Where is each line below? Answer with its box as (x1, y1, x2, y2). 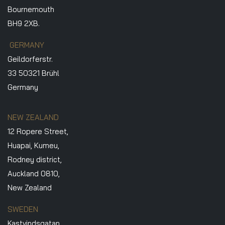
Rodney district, (8, 154, 62, 164)
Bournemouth (8, 4, 54, 14)
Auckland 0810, (8, 168, 60, 178)
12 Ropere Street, (8, 126, 68, 136)
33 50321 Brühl (8, 68, 59, 78)
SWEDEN (8, 204, 38, 214)
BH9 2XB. (8, 18, 40, 28)
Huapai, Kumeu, (8, 140, 59, 150)
